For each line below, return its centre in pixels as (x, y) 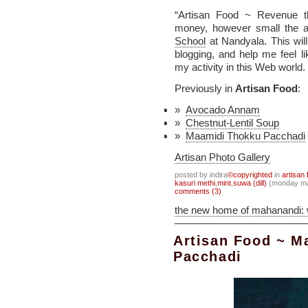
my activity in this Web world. (240, 67)
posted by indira (201, 175)
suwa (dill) (250, 183)
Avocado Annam (223, 110)
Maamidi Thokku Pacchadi (245, 136)
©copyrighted (250, 175)
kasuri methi (195, 183)
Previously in (205, 88)
